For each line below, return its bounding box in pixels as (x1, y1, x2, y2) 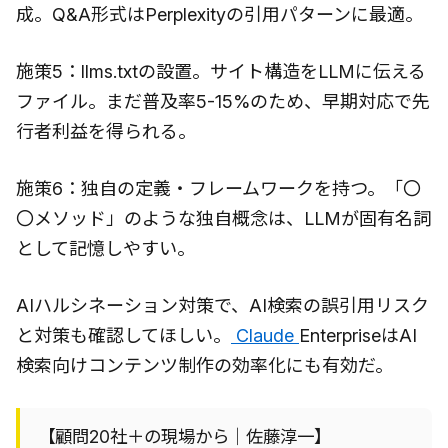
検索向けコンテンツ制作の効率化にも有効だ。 (16, 354, 393, 376)
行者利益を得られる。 (16, 120, 196, 142)
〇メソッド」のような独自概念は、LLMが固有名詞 (16, 207, 431, 229)
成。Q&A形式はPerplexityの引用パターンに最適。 (16, 3, 423, 25)
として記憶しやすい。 (16, 237, 195, 259)
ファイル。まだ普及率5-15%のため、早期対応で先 (16, 90, 430, 112)
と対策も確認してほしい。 (16, 324, 231, 346)
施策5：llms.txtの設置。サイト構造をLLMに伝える (16, 60, 426, 82)
